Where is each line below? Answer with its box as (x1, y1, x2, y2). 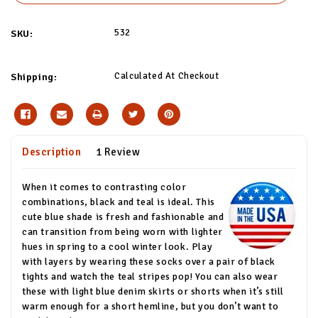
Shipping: (11, 70, 57, 83)
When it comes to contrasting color (22, 180, 187, 193)
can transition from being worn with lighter (22, 225, 223, 238)
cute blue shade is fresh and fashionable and (22, 210, 224, 223)
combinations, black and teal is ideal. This (22, 195, 215, 208)
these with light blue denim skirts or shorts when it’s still (22, 285, 285, 297)
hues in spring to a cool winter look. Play (22, 240, 213, 253)
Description (22, 145, 82, 158)
